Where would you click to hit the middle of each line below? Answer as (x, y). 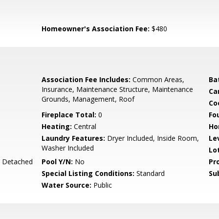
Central (84, 126)
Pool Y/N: (57, 162)
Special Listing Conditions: (88, 173)
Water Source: (67, 185)
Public (102, 185)
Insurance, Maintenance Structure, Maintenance (118, 89)
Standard (150, 173)
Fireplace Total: (69, 115)
